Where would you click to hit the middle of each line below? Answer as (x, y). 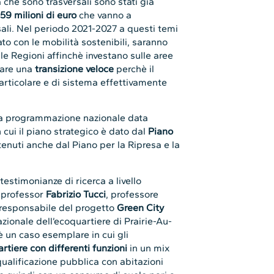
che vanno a (104, 15)
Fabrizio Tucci (76, 194)
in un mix (149, 248)
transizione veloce (75, 68)
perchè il (134, 68)
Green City (141, 207)
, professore (132, 194)
